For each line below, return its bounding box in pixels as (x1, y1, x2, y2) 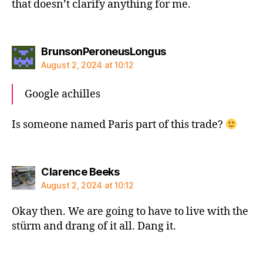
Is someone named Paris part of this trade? (12, 118, 225, 131)
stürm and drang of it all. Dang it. (12, 219, 176, 233)
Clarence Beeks (41, 165, 119, 178)
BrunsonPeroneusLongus (41, 45, 166, 58)
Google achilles (25, 87, 100, 101)
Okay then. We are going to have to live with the (12, 204, 248, 218)
